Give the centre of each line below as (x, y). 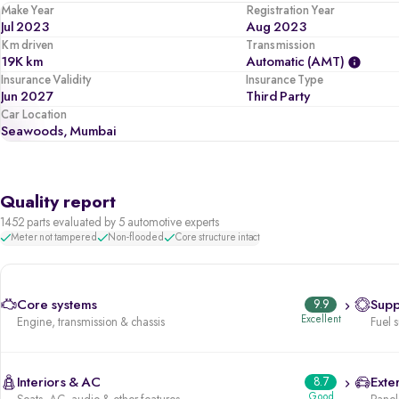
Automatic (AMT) (295, 62)
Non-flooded (136, 238)
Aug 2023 (277, 28)
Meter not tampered (54, 238)
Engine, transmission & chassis (91, 322)
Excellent (321, 320)
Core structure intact (217, 238)
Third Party (278, 97)
